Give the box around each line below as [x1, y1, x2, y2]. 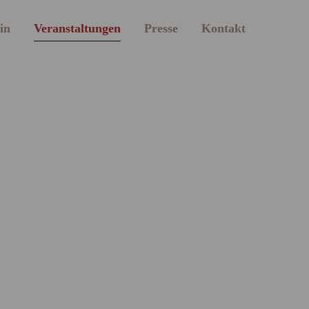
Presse [144, 21, 178, 35]
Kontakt [201, 21, 246, 35]
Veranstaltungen [34, 21, 121, 35]
